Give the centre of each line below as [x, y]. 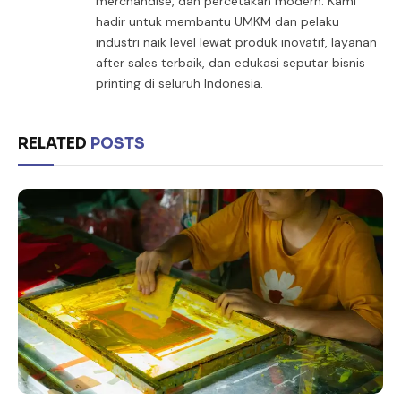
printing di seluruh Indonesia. [179, 83]
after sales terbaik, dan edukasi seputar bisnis [230, 62]
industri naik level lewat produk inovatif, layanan [236, 42]
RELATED [54, 143]
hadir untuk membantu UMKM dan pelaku [218, 21]
